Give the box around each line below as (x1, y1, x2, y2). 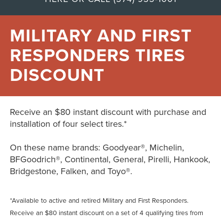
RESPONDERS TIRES (10, 42, 185, 68)
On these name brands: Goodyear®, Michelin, (10, 141, 184, 154)
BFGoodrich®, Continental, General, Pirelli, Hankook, (10, 153, 210, 166)
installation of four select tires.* (10, 117, 127, 130)
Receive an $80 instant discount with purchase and (10, 106, 206, 118)
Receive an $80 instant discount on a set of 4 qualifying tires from (10, 208, 203, 218)
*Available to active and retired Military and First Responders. (10, 195, 188, 205)
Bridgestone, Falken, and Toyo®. (10, 165, 132, 178)
